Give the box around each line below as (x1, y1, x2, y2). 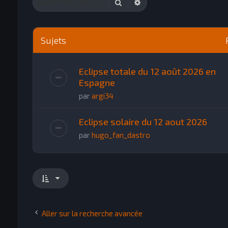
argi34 (91, 91, 113, 100)
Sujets (40, 34, 66, 46)
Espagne (78, 76, 115, 88)
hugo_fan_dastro (91, 130, 150, 139)
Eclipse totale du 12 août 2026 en (78, 65, 216, 77)
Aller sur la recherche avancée (41, 208, 142, 218)
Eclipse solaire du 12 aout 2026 (78, 116, 207, 127)
